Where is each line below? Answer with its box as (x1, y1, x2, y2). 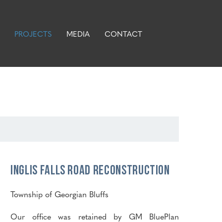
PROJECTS (14, 28, 52, 39)
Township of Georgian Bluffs (10, 188, 109, 200)
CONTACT (105, 28, 142, 39)
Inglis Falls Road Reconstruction (10, 163, 170, 176)
